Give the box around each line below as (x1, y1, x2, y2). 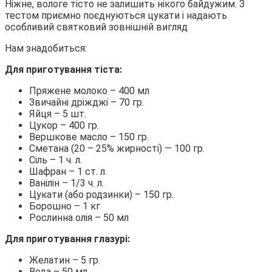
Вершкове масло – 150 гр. (29, 131, 149, 143)
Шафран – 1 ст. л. (29, 165, 107, 177)
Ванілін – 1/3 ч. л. (29, 177, 104, 189)
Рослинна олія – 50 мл (29, 211, 129, 223)
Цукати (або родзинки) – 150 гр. (29, 188, 174, 200)
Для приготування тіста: (5, 63, 122, 75)
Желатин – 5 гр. (29, 254, 100, 266)
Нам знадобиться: (5, 42, 87, 54)
